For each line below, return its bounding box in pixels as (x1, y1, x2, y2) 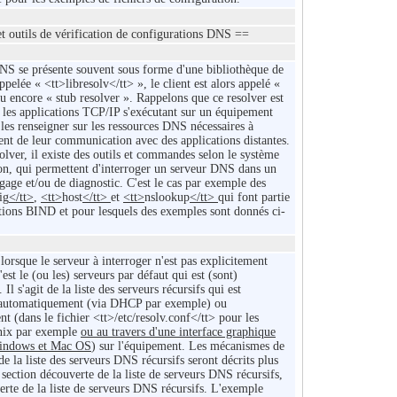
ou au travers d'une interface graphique (81, 325, 276, 339)
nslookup (144, 191, 190, 205)
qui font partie (218, 191, 290, 205)
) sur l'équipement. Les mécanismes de (91, 339, 284, 354)
